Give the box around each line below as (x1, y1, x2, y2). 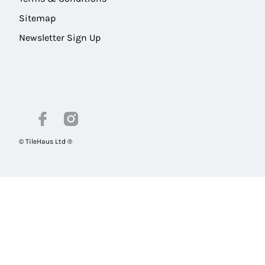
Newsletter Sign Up (19, 32, 101, 44)
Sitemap (19, 12, 56, 24)
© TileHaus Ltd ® (19, 137, 72, 146)
